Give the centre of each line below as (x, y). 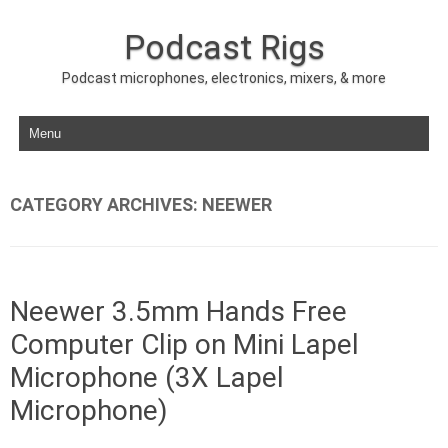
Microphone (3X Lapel (147, 377)
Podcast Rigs (224, 47)
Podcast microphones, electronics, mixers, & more (224, 78)
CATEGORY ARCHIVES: (106, 204)
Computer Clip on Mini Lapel (184, 344)
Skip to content (64, 119)
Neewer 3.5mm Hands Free (178, 311)
